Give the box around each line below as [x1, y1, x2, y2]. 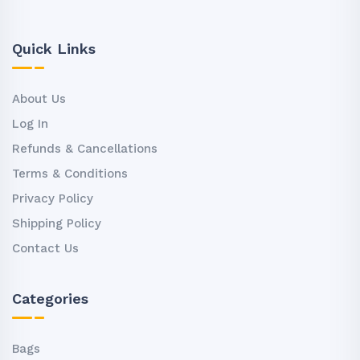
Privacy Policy [12, 191, 93, 206]
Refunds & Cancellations [12, 141, 157, 156]
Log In [12, 117, 48, 131]
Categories [12, 290, 88, 307]
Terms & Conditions [12, 166, 128, 181]
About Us [12, 92, 66, 106]
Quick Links [12, 40, 96, 57]
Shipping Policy [12, 216, 101, 231]
